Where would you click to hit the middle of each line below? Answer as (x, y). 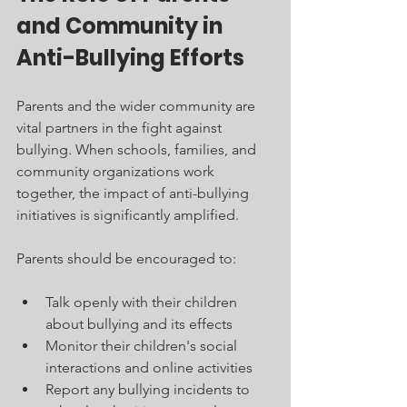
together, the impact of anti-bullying (134, 194)
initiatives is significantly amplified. (128, 215)
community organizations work (117, 172)
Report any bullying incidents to (149, 390)
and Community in (122, 26)
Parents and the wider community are (138, 106)
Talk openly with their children (143, 303)
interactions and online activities (149, 368)
